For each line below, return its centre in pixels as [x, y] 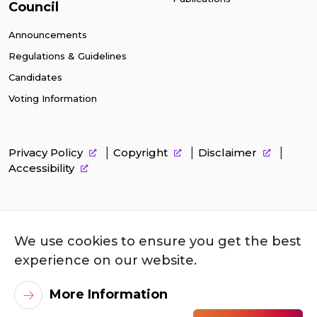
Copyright [142, 153]
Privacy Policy [47, 153]
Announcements [48, 35]
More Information [109, 294]
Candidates [35, 77]
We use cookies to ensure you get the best [158, 241]
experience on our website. [105, 260]
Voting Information [53, 99]
